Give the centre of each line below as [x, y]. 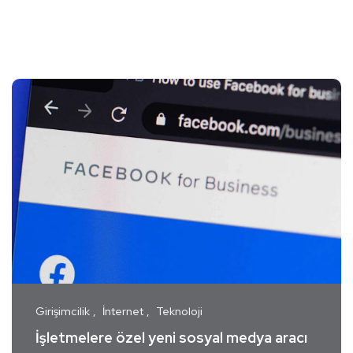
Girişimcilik [63, 312]
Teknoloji [179, 312]
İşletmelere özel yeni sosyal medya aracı [171, 338]
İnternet [123, 312]
